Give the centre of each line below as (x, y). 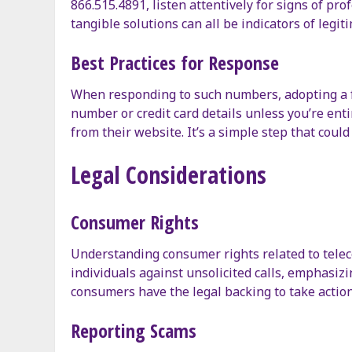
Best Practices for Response (175, 62)
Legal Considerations (169, 174)
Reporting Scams (134, 330)
